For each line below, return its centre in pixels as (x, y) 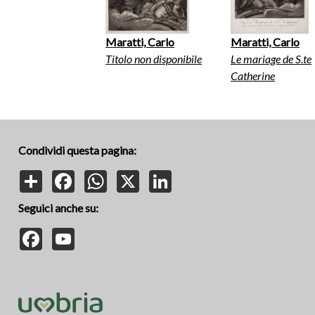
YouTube (96, 233)
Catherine (253, 76)
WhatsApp (133, 175)
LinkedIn (192, 175)
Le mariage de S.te (271, 59)
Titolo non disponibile (154, 59)
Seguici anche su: (58, 207)
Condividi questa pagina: (77, 150)
